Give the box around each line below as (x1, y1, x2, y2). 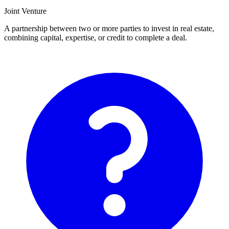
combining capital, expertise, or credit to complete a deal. (4, 33, 187, 42)
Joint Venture (4, 7, 47, 16)
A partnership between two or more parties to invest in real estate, (4, 24, 214, 33)
